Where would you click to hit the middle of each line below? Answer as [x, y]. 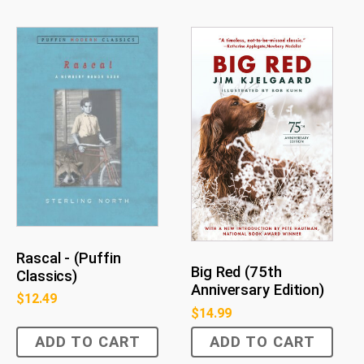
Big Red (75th [236, 273]
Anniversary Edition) [258, 290]
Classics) [47, 277]
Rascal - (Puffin [69, 259]
